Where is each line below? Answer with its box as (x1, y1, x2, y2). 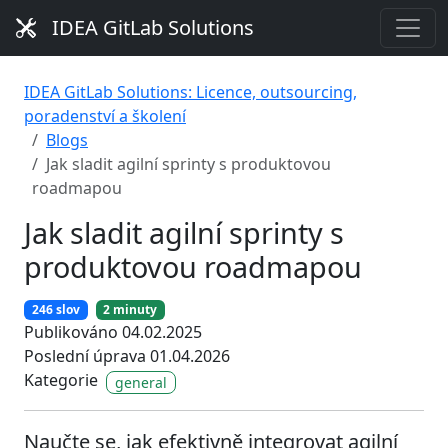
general (115, 372, 167, 392)
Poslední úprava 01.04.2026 (24, 345, 230, 368)
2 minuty (103, 301, 158, 319)
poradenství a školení (24, 105, 186, 127)
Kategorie (24, 369, 98, 392)
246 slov (31, 301, 80, 319)
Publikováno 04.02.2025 (24, 321, 202, 344)
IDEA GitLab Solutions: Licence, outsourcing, (24, 81, 357, 103)
